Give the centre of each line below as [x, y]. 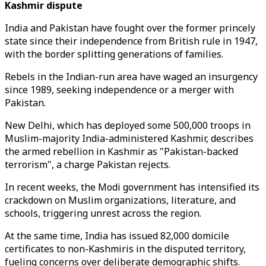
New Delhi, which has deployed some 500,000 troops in [128, 125]
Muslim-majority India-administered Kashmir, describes [129, 138]
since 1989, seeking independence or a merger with [119, 90]
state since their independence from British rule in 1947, [131, 41]
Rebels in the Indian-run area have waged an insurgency [131, 77]
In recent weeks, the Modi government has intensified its [132, 187]
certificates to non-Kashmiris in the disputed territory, [125, 249]
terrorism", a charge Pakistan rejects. [88, 164]
